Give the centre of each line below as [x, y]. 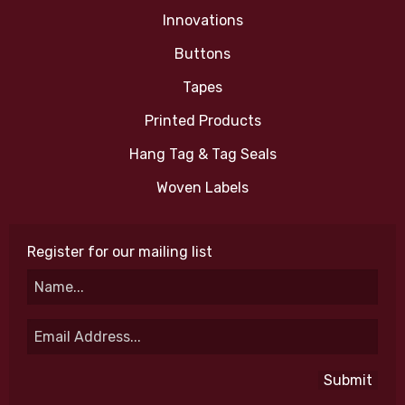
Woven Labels [202, 188]
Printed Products [202, 121]
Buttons [202, 54]
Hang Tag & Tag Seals [202, 155]
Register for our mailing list [120, 252]
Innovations [202, 21]
